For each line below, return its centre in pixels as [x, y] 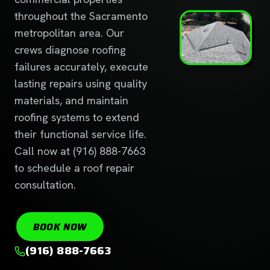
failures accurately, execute [81, 67]
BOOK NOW [60, 227]
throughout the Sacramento [81, 16]
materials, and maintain [71, 100]
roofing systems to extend [77, 117]
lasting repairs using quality [81, 83]
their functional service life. [80, 134]
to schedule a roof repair [74, 168]
